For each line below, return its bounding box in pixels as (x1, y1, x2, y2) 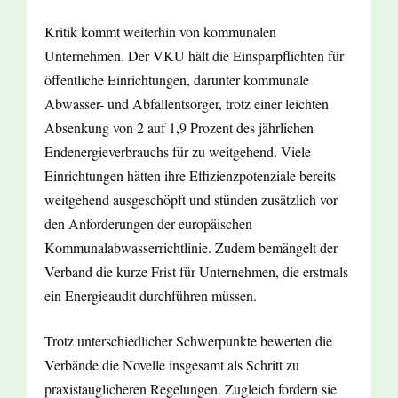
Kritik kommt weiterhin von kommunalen (44, 22, 276, 42)
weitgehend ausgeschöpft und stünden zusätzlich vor (44, 190, 338, 210)
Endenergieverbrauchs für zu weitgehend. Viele (44, 142, 311, 162)
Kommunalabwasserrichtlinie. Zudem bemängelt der (44, 238, 338, 258)
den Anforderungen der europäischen (44, 214, 252, 234)
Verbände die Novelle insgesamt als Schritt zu (44, 355, 299, 375)
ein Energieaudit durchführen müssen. (44, 286, 257, 306)
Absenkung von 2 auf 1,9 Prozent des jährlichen (44, 118, 314, 138)
